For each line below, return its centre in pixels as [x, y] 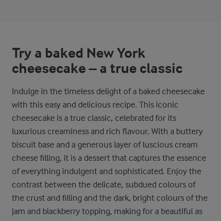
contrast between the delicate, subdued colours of [104, 184]
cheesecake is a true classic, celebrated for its [94, 118]
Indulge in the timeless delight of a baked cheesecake [108, 91]
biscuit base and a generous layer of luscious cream [105, 144]
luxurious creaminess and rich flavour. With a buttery [107, 131]
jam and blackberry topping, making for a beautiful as [107, 211]
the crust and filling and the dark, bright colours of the [110, 198]
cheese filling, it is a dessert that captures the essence [109, 158]
